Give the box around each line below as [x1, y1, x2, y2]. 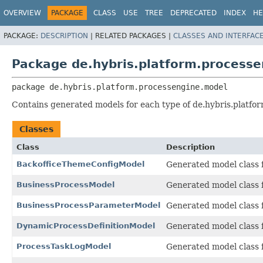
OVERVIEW [4, 9, 41, 17]
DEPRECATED [170, 9, 217, 17]
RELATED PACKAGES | [95, 31, 173, 40]
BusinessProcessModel [16, 180, 114, 189]
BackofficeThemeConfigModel [16, 159, 144, 168]
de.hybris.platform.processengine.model [49, 82, 228, 92]
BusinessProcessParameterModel [16, 200, 160, 210]
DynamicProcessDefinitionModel [16, 221, 155, 230]
